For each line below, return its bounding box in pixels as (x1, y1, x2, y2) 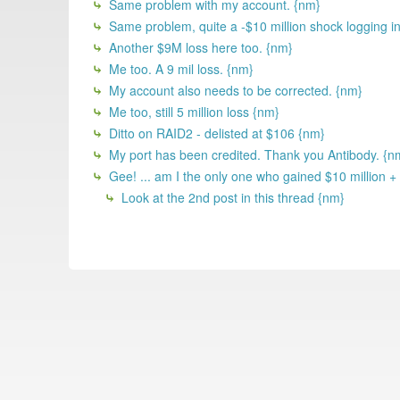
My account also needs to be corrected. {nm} (105, 80, 362, 99)
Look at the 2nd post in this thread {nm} (118, 187, 345, 206)
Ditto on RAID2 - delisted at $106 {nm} (105, 123, 325, 142)
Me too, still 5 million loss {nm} (105, 102, 279, 121)
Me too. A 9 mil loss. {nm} (105, 59, 254, 78)
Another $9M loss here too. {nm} (105, 37, 293, 56)
